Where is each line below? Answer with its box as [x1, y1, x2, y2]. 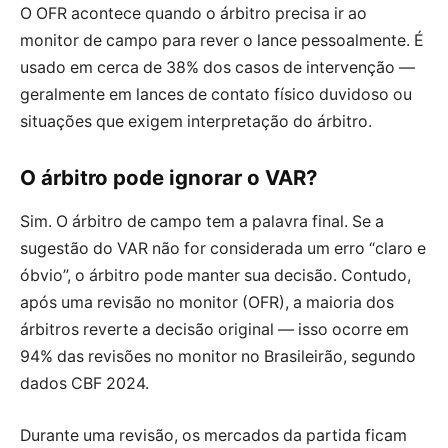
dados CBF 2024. [20, 373, 149, 393]
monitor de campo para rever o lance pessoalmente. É [20, 30, 424, 50]
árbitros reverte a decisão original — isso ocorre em [20, 319, 409, 339]
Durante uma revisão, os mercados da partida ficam [20, 425, 407, 445]
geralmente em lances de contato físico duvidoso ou [20, 84, 412, 104]
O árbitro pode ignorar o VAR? [20, 164, 318, 190]
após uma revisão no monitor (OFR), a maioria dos [20, 292, 394, 312]
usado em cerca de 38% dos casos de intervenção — [20, 57, 415, 77]
